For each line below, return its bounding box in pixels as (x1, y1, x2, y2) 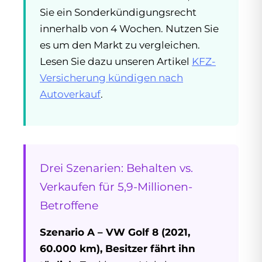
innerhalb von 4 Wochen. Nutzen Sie (40, 22, 219, 35)
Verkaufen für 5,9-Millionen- (40, 179, 192, 194)
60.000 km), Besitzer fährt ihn (40, 242, 195, 254)
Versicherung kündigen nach (40, 71, 183, 84)
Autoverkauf (40, 88, 101, 100)
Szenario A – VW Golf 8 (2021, (40, 226, 190, 238)
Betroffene (40, 198, 98, 212)
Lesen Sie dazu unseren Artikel (40, 55, 192, 67)
